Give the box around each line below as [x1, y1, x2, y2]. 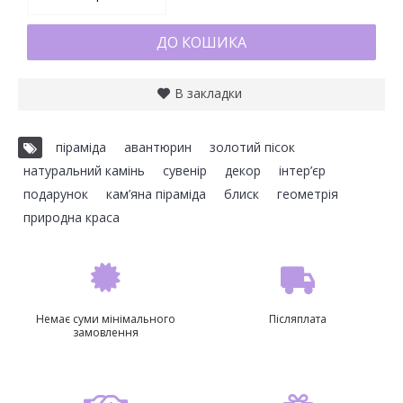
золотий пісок [210, 139, 295, 156]
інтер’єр [279, 162, 326, 179]
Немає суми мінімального [35, 311, 175, 327]
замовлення [72, 325, 139, 340]
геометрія [277, 185, 338, 202]
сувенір [163, 162, 207, 179]
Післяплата [269, 311, 327, 327]
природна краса [23, 209, 120, 226]
